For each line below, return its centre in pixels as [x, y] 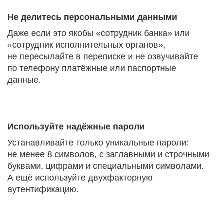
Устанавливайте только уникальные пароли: [98, 143]
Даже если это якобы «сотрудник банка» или [99, 33]
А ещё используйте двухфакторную [80, 178]
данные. [24, 80]
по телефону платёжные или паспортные [92, 68]
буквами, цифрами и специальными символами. [106, 166]
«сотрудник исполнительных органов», [86, 45]
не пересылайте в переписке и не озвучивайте [103, 56]
